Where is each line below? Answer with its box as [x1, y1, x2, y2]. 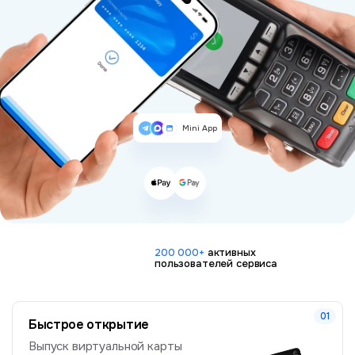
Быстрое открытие [29, 316, 149, 333]
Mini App [182, 123, 217, 133]
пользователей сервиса [155, 258, 277, 270]
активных [204, 246, 256, 259]
